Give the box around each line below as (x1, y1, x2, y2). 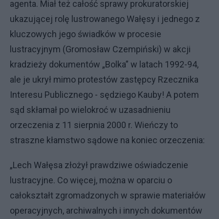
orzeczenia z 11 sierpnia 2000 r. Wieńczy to (10, 119, 178, 130)
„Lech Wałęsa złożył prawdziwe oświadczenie (10, 159, 188, 170)
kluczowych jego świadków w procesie (10, 28, 161, 39)
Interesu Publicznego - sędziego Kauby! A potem (10, 89, 199, 100)
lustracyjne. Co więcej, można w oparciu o (10, 175, 172, 185)
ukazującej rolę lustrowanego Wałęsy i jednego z (10, 13, 200, 24)
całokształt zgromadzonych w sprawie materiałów (10, 190, 206, 200)
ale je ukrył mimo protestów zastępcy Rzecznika (10, 74, 198, 85)
